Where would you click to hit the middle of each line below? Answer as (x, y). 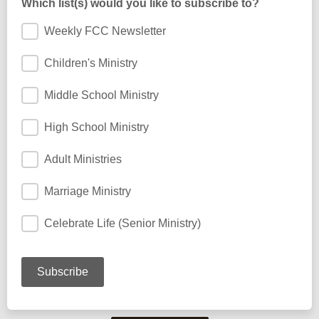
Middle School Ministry (101, 95)
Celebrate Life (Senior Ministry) (122, 223)
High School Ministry (96, 127)
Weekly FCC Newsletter (105, 31)
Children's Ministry (91, 63)
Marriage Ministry (88, 191)
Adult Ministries (83, 159)
